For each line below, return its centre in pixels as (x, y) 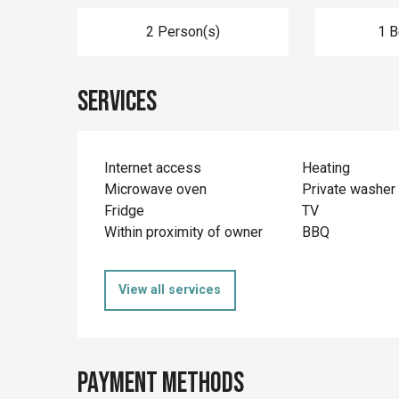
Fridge (125, 210)
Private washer (348, 189)
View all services (170, 290)
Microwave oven (156, 189)
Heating (326, 167)
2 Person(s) (183, 31)
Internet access (153, 167)
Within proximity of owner (184, 232)
